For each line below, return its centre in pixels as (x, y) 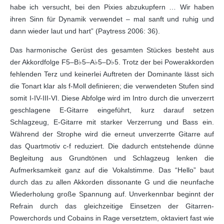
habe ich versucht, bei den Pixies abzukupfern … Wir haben (112, 7)
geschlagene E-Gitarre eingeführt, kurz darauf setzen (112, 110)
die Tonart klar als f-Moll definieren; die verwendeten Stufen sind (112, 86)
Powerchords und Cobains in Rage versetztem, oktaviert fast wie (112, 218)
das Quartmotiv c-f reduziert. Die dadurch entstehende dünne (112, 146)
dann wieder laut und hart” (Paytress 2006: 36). (85, 31)
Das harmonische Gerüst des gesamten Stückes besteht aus (112, 50)
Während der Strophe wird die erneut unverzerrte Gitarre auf (112, 134)
